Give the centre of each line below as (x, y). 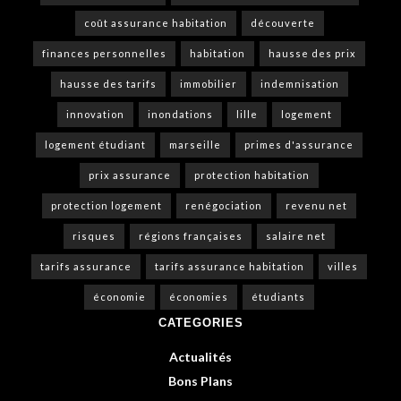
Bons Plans (200, 380)
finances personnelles (104, 53)
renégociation (224, 205)
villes (343, 266)
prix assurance (130, 175)
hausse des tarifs (108, 83)
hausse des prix (312, 53)
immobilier (208, 83)
